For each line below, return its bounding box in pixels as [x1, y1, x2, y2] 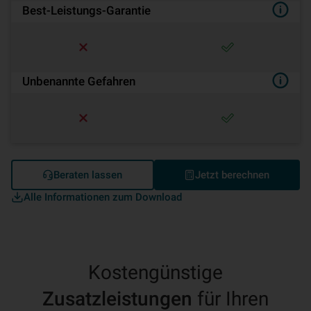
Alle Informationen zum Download [24, 191, 182, 203]
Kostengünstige [88, 261, 223, 284]
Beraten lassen [53, 169, 123, 181]
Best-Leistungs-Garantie [22, 3, 151, 17]
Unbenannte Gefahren [22, 74, 135, 88]
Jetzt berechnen [195, 169, 270, 181]
